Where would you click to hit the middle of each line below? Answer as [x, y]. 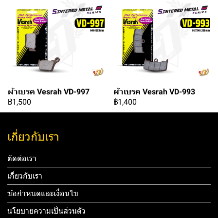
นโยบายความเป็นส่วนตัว [46, 211]
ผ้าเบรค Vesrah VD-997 [49, 92]
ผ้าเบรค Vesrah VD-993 [154, 92]
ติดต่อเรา [22, 158]
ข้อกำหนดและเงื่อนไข [43, 193]
